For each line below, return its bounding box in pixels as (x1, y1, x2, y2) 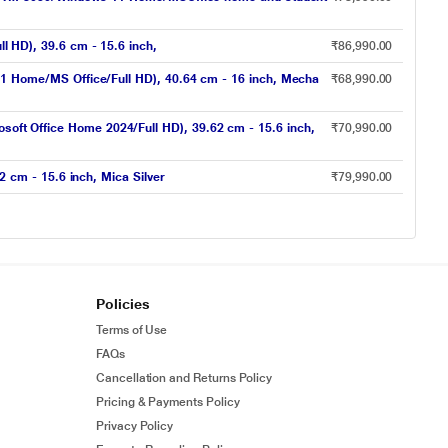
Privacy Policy (96, 419, 174, 433)
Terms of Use (96, 323, 168, 337)
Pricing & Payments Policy (96, 395, 240, 409)
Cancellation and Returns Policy (96, 371, 273, 385)
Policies (96, 296, 150, 312)
